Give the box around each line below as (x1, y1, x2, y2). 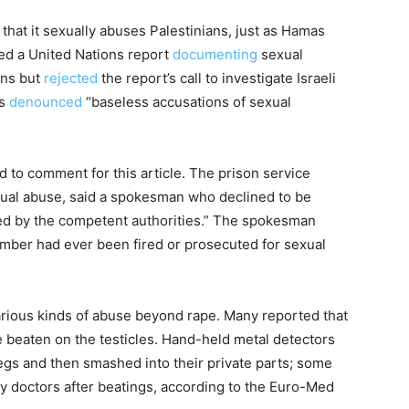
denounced (9, 93, 82, 110)
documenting (173, 46, 257, 63)
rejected (44, 69, 98, 87)
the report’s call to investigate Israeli (98, 69, 336, 87)
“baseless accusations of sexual (82, 93, 291, 110)
